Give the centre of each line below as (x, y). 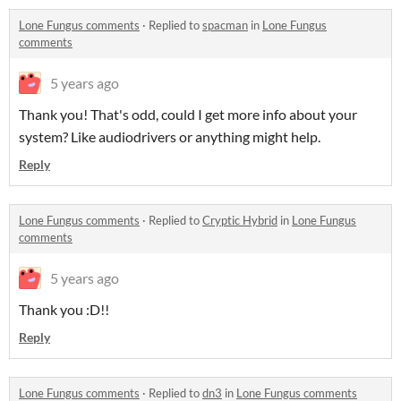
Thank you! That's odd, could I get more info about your (188, 115)
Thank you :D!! (64, 310)
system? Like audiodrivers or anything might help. (170, 137)
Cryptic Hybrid (240, 221)
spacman (225, 26)
